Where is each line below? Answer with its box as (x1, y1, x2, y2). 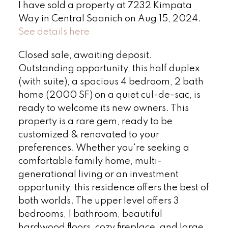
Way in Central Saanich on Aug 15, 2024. (18, 14, 201, 23)
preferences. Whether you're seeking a (18, 143, 189, 153)
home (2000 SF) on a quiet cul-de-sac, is (18, 90, 201, 100)
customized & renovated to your (18, 130, 159, 139)
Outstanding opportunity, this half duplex (18, 64, 200, 73)
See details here (18, 27, 90, 37)
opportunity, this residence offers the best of (18, 183, 209, 192)
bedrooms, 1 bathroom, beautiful (18, 209, 162, 219)
